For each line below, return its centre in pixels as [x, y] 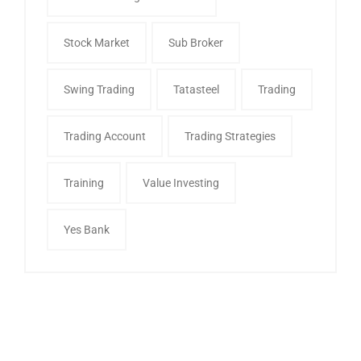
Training [84, 183]
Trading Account [105, 136]
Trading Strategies [230, 136]
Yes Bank [87, 229]
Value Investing [181, 183]
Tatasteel [196, 89]
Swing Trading [99, 89]
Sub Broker [196, 42]
